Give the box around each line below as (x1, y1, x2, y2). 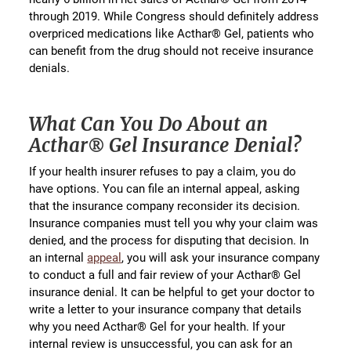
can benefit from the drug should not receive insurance (29, 42, 314, 59)
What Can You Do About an (29, 112, 269, 137)
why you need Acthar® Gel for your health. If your (29, 318, 286, 335)
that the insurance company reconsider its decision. (29, 197, 301, 214)
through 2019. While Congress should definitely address (29, 8, 320, 24)
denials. (29, 60, 71, 76)
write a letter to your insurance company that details (29, 301, 302, 317)
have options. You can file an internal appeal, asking (29, 180, 300, 197)
